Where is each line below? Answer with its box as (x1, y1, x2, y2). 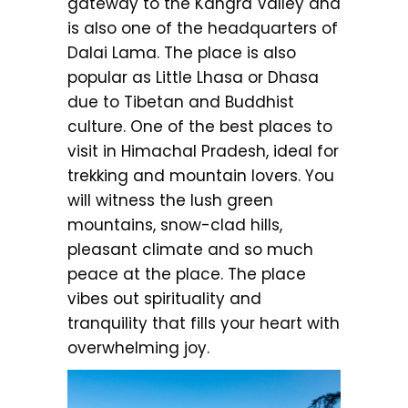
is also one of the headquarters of (67, 16, 338, 39)
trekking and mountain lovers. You (67, 164, 334, 187)
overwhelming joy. (67, 336, 209, 359)
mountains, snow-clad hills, (67, 213, 282, 236)
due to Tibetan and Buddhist (67, 90, 294, 113)
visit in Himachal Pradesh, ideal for (67, 139, 339, 162)
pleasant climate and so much (67, 238, 313, 260)
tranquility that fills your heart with (67, 311, 340, 334)
